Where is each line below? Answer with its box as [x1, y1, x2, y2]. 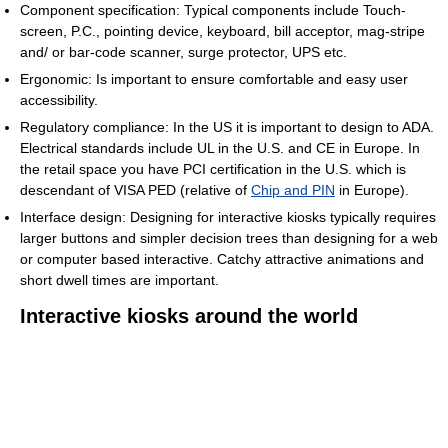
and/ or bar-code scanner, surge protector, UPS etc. [20, 44, 347, 61]
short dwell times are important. [20, 272, 219, 289]
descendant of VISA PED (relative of [20, 182, 251, 199]
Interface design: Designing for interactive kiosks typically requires [20, 209, 436, 226]
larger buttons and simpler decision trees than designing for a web [20, 230, 438, 247]
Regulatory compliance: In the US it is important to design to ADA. [20, 119, 434, 136]
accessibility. [20, 92, 98, 109]
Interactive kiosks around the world [20, 305, 358, 328]
